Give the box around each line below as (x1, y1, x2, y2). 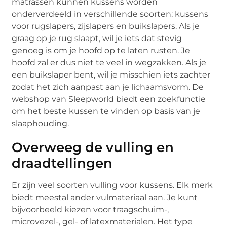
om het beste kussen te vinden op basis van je (12, 106, 201, 116)
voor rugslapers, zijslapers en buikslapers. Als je (12, 21, 200, 31)
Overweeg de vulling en (12, 139, 174, 156)
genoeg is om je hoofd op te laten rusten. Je (12, 45, 191, 55)
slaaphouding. (12, 118, 69, 128)
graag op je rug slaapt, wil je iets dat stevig (12, 33, 182, 43)
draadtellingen (12, 155, 113, 171)
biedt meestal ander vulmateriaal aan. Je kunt (12, 192, 198, 202)
